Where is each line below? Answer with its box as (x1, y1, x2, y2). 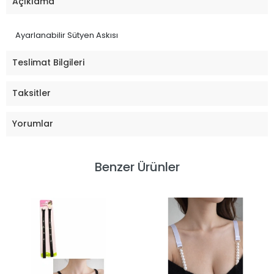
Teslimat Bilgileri (12, 56, 84, 69)
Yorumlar (12, 117, 53, 130)
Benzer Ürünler (94, 158, 180, 176)
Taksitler (12, 87, 51, 100)
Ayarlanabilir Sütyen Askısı (15, 29, 118, 41)
